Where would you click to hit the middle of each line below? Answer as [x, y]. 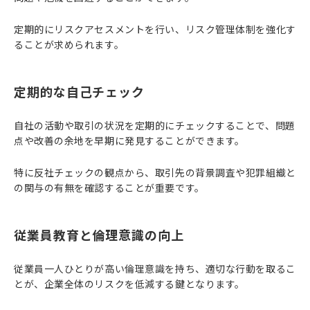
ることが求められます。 [69, 44]
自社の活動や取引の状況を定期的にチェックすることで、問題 [155, 125]
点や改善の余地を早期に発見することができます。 [129, 140]
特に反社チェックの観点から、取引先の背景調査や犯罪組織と [155, 172]
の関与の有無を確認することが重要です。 [109, 188]
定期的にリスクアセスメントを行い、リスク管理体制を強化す [155, 29]
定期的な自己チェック [79, 91]
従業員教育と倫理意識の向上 [99, 235]
